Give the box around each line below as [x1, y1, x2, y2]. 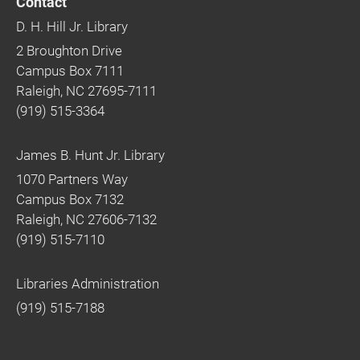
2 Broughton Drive [16, 42, 122, 59]
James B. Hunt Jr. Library [16, 146, 165, 163]
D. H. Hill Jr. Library [16, 18, 128, 35]
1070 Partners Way [16, 170, 128, 187]
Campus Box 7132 [16, 190, 124, 207]
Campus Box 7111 [16, 62, 124, 79]
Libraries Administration [16, 275, 159, 292]
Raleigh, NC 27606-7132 [16, 211, 157, 227]
